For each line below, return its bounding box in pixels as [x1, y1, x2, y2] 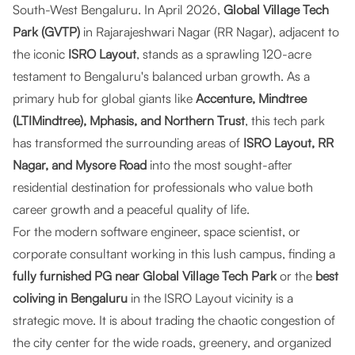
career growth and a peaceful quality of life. [13, 201, 250, 217]
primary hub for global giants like [13, 90, 196, 106]
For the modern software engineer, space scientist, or [13, 223, 300, 239]
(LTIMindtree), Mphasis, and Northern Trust [13, 113, 245, 128]
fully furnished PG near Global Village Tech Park [13, 268, 277, 284]
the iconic [13, 46, 68, 62]
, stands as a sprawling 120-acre [136, 46, 311, 62]
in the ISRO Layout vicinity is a [128, 290, 293, 306]
